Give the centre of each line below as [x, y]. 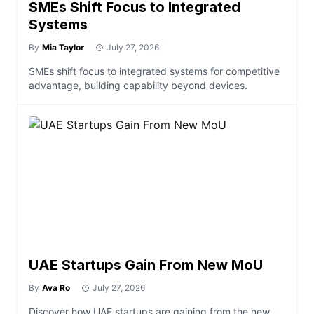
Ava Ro [56, 288]
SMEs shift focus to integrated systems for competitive [154, 71]
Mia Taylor [63, 47]
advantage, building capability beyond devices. [138, 85]
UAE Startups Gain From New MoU [146, 265]
